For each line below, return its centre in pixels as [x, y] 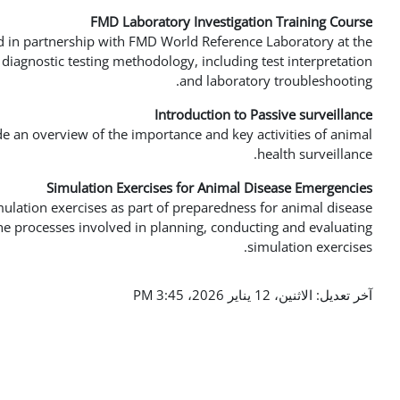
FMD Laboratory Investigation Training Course [231, 21]
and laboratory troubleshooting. [276, 80]
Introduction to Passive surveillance [263, 114]
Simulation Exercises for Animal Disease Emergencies [209, 187]
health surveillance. [315, 154]
